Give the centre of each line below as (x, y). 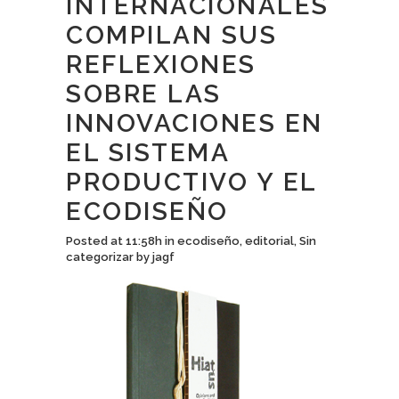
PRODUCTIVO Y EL (191, 182)
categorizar (100, 257)
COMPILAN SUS (171, 35)
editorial (269, 241)
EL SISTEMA (147, 153)
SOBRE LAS (144, 94)
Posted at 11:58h (114, 241)
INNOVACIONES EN (195, 123)
